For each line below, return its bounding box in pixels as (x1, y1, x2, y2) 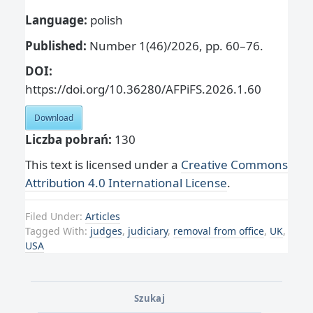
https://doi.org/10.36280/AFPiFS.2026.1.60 (25, 80, 261, 97)
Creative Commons (181, 156, 288, 173)
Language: (25, 12, 90, 29)
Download (34, 111, 73, 124)
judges (90, 224, 122, 238)
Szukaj (133, 292, 166, 305)
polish (90, 12, 123, 29)
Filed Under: (25, 210, 85, 224)
